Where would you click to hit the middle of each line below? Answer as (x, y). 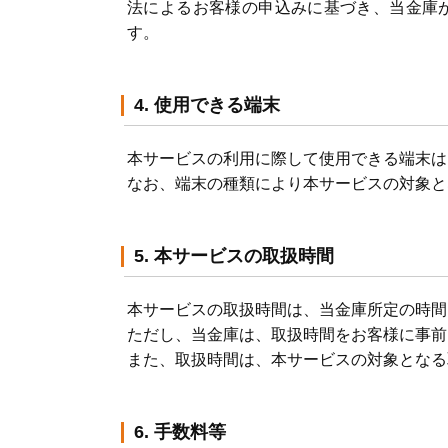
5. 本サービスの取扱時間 (234, 256)
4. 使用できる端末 (207, 105)
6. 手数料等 (180, 432)
